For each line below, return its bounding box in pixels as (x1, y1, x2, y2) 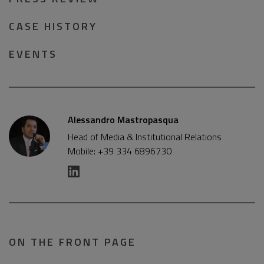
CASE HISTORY (9, 18, 97, 34)
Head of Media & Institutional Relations (68, 130, 222, 144)
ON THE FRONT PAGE (9, 234, 136, 250)
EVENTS (9, 46, 57, 62)
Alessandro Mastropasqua (68, 113, 179, 127)
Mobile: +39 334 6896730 (68, 144, 171, 158)
